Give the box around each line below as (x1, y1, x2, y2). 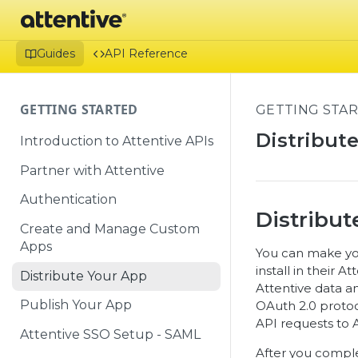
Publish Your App (20, 297, 132, 313)
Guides (37, 46, 75, 61)
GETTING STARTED (20, 101, 138, 118)
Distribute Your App (20, 268, 147, 284)
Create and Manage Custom (20, 221, 200, 237)
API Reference (105, 46, 188, 61)
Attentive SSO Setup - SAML (20, 327, 201, 343)
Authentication (20, 192, 117, 208)
